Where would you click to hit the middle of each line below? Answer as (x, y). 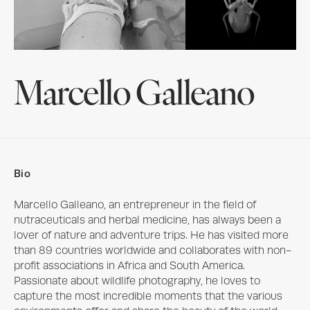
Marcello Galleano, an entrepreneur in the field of (135, 204)
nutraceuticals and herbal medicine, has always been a (147, 220)
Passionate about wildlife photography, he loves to (137, 281)
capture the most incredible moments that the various (148, 296)
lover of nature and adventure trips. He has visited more (151, 235)
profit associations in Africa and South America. (129, 265)
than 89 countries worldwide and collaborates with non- (153, 250)
